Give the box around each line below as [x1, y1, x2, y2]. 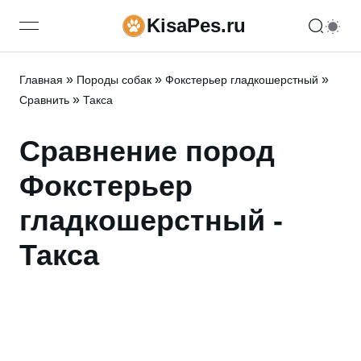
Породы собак [77, 73, 151, 86]
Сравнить [19, 93, 69, 106]
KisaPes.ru [146, 15, 246, 36]
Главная [19, 73, 63, 86]
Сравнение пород [19, 135, 275, 168]
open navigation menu [27, 27, 156, 41]
